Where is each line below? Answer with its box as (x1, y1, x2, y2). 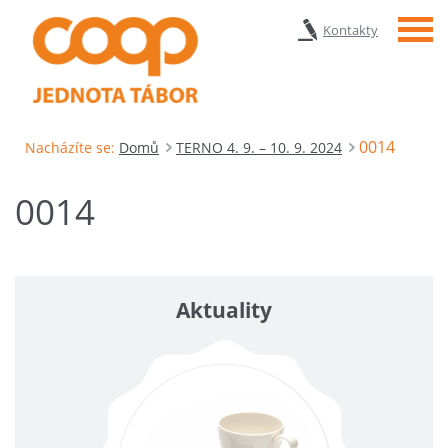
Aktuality (176, 295, 272, 324)
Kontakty (323, 21, 378, 39)
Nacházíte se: (25, 137, 115, 157)
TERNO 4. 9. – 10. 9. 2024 (176, 137, 342, 157)
